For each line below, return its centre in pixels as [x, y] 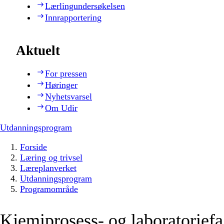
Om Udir [61, 108]
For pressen [66, 74]
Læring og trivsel [51, 158]
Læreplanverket [48, 168]
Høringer [61, 85]
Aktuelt [38, 51]
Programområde [49, 189]
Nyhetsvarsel [68, 97]
